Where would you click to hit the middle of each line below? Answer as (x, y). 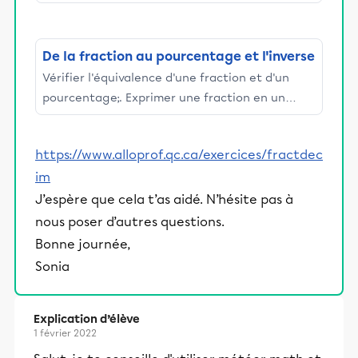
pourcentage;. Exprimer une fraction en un (164, 97)
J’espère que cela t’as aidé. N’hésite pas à (164, 199)
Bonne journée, (83, 244)
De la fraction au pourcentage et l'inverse (179, 56)
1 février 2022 (65, 333)
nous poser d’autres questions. (130, 222)
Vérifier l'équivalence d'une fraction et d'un (166, 78)
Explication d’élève (87, 319)
